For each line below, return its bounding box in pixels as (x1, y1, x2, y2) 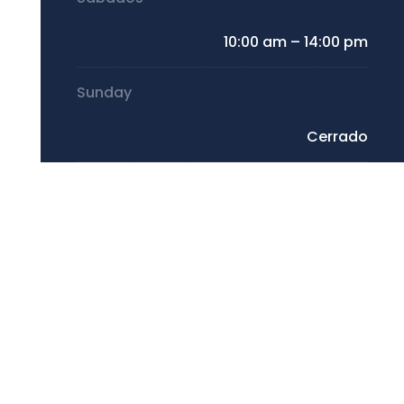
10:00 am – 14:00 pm (223, 31, 368, 52)
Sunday (77, 81, 133, 103)
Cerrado (306, 125, 368, 147)
